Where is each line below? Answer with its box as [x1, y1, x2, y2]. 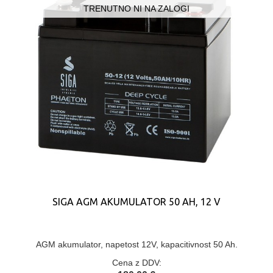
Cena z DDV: [112, 258, 161, 268]
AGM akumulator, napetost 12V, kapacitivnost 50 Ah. [35, 239, 238, 249]
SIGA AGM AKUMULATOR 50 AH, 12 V [52, 196, 221, 207]
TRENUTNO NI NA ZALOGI [83, 4, 190, 13]
